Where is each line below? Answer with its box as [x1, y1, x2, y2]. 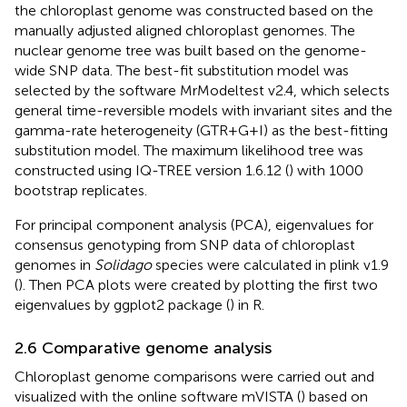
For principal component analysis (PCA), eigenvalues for [15, 215, 373, 233]
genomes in [15, 255, 94, 273]
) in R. [230, 295, 264, 313]
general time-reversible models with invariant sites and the [15, 101, 392, 119]
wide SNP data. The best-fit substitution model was [15, 61, 349, 79]
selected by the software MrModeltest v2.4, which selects [15, 81, 390, 99]
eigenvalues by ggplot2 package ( [15, 295, 230, 313]
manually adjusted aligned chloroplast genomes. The [15, 21, 355, 39]
